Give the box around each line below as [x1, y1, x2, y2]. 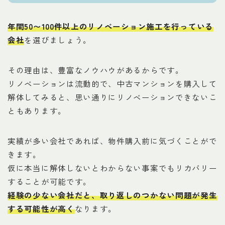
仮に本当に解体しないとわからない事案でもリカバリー [8, 162, 217, 174]
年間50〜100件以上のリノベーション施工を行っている [8, 21, 213, 32]
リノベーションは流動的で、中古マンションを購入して [8, 78, 217, 89]
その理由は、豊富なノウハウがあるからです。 [8, 64, 184, 76]
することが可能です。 [8, 176, 91, 187]
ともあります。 [8, 105, 66, 117]
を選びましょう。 [24, 34, 92, 46]
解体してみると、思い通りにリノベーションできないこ [8, 91, 217, 103]
